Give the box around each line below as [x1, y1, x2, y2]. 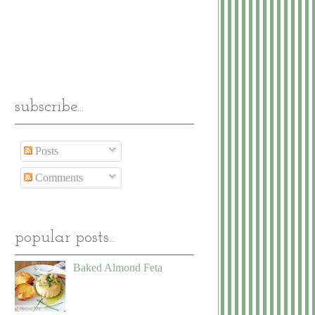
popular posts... [15, 229, 115, 247]
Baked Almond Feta [73, 262, 163, 274]
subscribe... [15, 98, 84, 115]
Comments [32, 171, 83, 184]
